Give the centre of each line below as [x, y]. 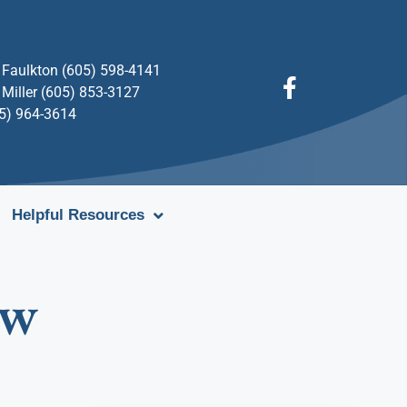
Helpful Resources [78, 215]
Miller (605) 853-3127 [71, 92]
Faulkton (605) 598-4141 [82, 70]
